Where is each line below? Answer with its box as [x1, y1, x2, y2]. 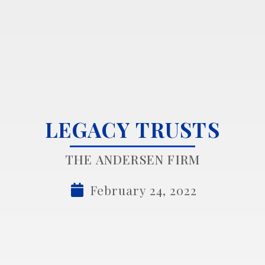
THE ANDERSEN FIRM [64, 151, 201, 168]
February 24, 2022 [89, 182, 197, 199]
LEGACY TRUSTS [45, 115, 220, 144]
